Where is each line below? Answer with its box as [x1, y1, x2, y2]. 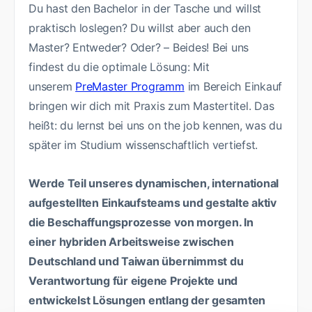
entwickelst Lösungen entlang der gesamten [29, 292, 266, 307]
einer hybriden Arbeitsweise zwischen [29, 234, 234, 249]
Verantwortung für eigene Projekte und [29, 273, 238, 288]
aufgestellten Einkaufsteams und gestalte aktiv [29, 195, 276, 210]
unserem [29, 79, 76, 93]
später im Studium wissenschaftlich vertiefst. [29, 137, 258, 152]
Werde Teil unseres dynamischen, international [29, 175, 279, 190]
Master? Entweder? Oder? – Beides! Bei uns [29, 40, 249, 54]
